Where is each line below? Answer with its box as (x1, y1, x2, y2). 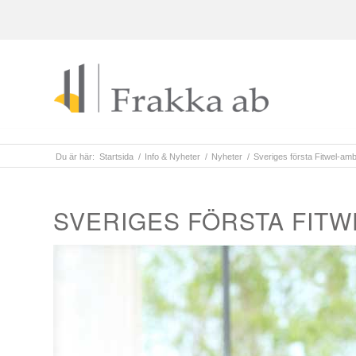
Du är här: (56, 152, 95, 161)
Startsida (99, 152, 133, 161)
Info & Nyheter (145, 152, 200, 161)
